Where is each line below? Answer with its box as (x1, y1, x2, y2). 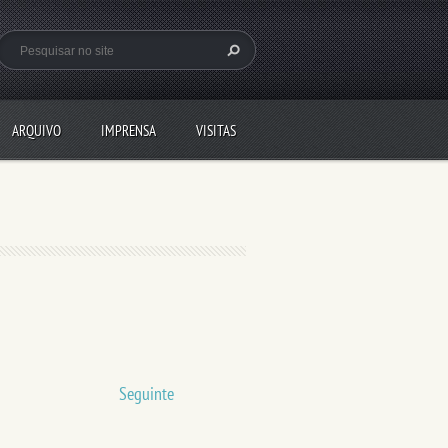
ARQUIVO (12, 121, 61, 140)
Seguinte (118, 382, 174, 405)
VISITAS (196, 121, 236, 140)
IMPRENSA (101, 121, 156, 140)
